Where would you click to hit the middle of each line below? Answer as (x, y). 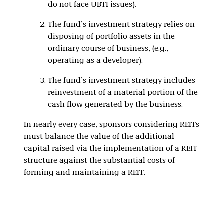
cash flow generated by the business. (115, 105)
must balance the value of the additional (99, 137)
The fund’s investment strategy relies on (121, 25)
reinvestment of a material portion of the (123, 93)
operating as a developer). (95, 61)
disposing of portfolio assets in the (111, 37)
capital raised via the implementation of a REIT (111, 149)
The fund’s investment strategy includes (122, 81)
